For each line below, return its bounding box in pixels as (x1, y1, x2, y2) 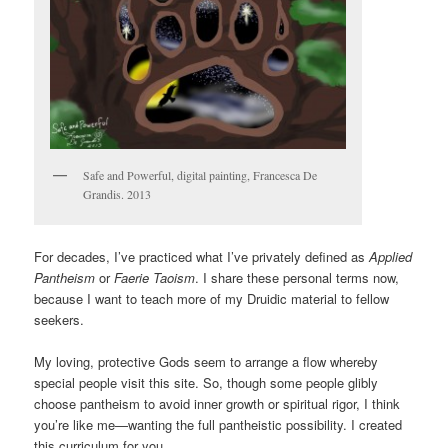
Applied (369, 247, 413, 267)
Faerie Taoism (114, 268, 196, 288)
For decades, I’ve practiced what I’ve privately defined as (34, 247, 370, 267)
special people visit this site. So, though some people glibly (34, 373, 379, 393)
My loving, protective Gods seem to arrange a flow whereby (34, 352, 379, 372)
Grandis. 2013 (83, 186, 152, 203)
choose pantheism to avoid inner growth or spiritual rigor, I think (34, 394, 401, 414)
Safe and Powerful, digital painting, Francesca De (83, 167, 318, 184)
